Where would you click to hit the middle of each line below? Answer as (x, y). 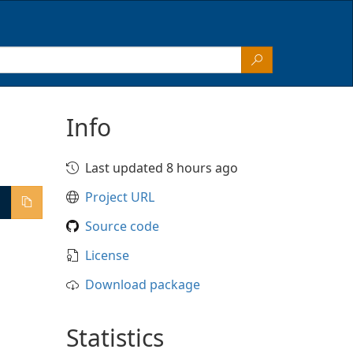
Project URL (119, 197)
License (107, 255)
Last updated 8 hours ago (161, 168)
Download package (142, 284)
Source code (122, 226)
